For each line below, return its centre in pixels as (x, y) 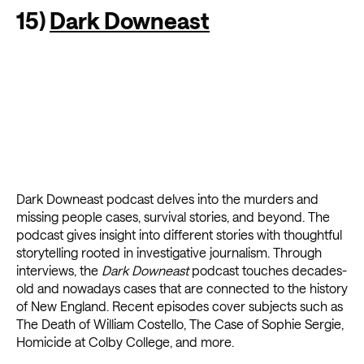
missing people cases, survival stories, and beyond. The (173, 217)
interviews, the (59, 271)
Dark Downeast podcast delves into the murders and (167, 199)
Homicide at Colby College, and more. (125, 342)
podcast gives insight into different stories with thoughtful (179, 235)
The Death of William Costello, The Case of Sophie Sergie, (180, 324)
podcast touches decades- (268, 271)
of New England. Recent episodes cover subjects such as (180, 306)
